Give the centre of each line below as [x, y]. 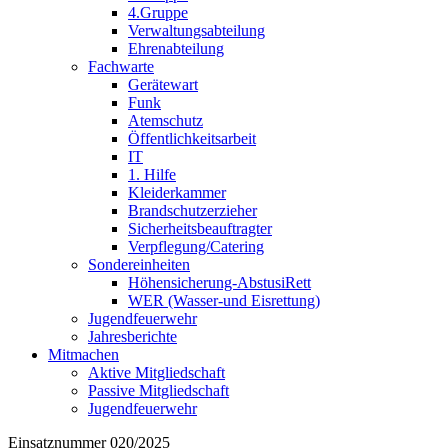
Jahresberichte [132, 336]
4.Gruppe [158, 12]
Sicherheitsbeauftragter [200, 228]
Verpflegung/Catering [196, 246]
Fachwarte [121, 66]
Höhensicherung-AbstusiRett [219, 282]
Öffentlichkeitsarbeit [192, 138]
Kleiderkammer [177, 192]
